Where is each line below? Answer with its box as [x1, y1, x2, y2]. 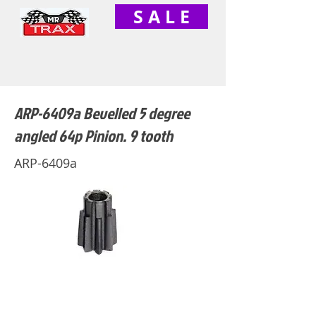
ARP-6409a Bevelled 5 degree [14, 102, 190, 124]
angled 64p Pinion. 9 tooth [14, 124, 173, 147]
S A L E [133, 4, 190, 30]
